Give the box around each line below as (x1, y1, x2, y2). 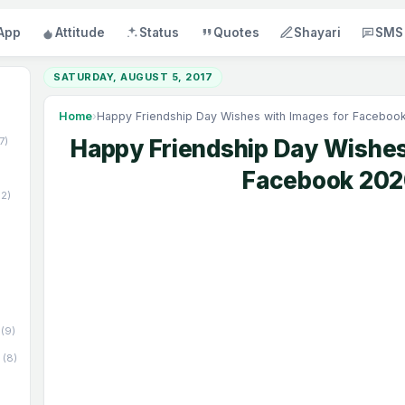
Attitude (54, 25, 105, 40)
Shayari (293, 25, 341, 40)
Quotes (212, 25, 259, 40)
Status (138, 25, 179, 40)
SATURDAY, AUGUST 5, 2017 (53, 71, 212, 83)
